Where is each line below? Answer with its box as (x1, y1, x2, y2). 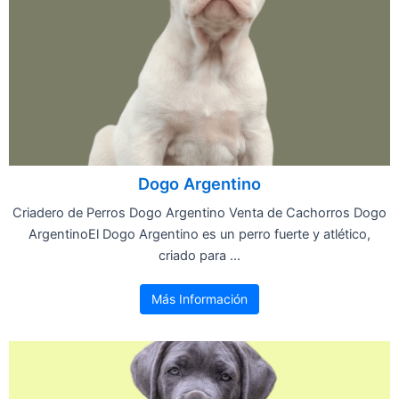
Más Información (151, 290, 248, 306)
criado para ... (159, 247, 240, 264)
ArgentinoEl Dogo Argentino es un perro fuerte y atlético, (28, 225, 370, 242)
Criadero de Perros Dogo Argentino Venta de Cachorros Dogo (12, 204, 387, 221)
